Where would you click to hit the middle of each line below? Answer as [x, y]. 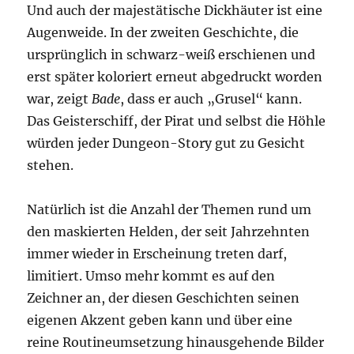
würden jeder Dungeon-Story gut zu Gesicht [166, 143]
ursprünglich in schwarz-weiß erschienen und [171, 55]
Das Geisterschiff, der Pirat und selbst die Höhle [177, 121]
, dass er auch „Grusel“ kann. [211, 99]
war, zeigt [60, 99]
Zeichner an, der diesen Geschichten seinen [164, 298]
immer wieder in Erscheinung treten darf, [157, 254]
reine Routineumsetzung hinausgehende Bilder [176, 343]
